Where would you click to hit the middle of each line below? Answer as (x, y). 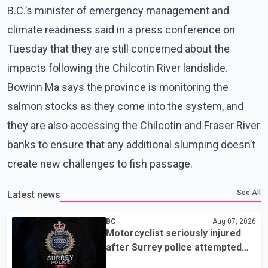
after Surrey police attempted (174, 247)
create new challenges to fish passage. (100, 163)
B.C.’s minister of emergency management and (118, 10)
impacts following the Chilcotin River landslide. (118, 68)
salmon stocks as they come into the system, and (125, 106)
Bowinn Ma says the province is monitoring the (118, 87)
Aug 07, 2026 (234, 221)
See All (249, 192)
